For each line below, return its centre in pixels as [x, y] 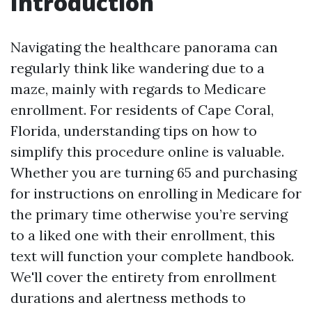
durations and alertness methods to [128, 298]
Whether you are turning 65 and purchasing [154, 172]
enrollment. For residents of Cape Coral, [142, 110]
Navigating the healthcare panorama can [144, 47]
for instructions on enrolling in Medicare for [156, 193]
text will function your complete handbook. [152, 256]
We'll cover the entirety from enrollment [143, 277]
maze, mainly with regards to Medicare [138, 89]
